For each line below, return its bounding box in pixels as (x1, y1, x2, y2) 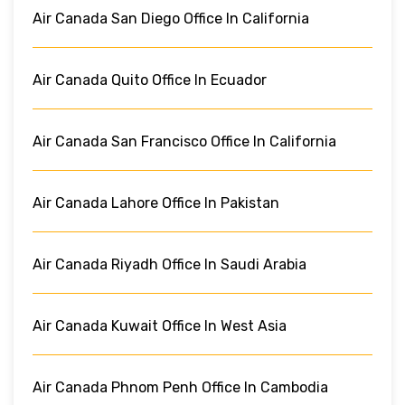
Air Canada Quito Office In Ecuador (33, 71, 267, 89)
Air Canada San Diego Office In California (33, 9, 309, 27)
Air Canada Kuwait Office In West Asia (33, 316, 287, 334)
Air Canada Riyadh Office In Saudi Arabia (33, 255, 306, 273)
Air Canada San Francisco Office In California (33, 132, 336, 150)
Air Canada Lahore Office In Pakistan (33, 193, 279, 212)
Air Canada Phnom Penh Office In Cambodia (33, 378, 328, 396)
